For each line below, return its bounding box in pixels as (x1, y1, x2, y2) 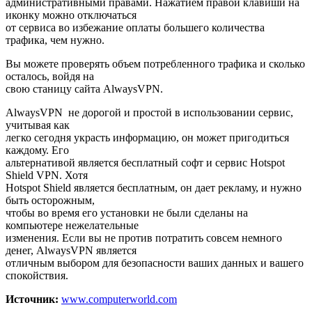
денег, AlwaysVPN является (6, 244, 136, 257)
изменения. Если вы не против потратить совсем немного (6, 232, 282, 244)
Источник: (6, 293, 61, 306)
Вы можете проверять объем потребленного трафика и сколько (6, 58, 305, 70)
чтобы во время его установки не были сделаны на (6, 207, 248, 219)
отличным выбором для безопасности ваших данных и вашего (6, 257, 304, 270)
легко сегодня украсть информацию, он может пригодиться (6, 132, 289, 144)
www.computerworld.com (61, 293, 177, 306)
